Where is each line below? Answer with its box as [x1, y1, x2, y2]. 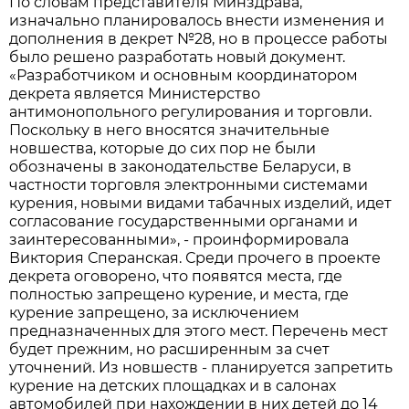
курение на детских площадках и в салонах [9, 376, 337, 394]
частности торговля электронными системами [9, 175, 369, 194]
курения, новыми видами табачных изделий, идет [9, 194, 393, 212]
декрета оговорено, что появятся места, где [9, 267, 343, 285]
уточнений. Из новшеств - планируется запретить [9, 358, 393, 376]
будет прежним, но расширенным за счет [9, 340, 330, 358]
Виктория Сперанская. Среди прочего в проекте [9, 248, 382, 267]
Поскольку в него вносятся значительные [9, 121, 330, 139]
